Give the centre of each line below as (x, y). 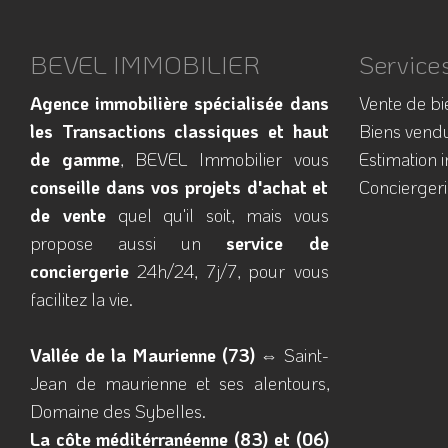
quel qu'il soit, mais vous (217, 215)
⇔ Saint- (292, 355)
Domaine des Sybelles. (118, 411)
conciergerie (79, 271)
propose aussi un (128, 243)
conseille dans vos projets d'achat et (179, 187)
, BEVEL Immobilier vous (224, 159)
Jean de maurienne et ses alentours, (179, 383)
